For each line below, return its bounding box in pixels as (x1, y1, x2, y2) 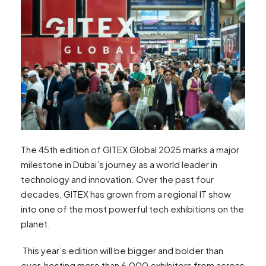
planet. (21, 218, 50, 230)
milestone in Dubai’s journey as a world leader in (21, 159, 217, 170)
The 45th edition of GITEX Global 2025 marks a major (21, 144, 239, 156)
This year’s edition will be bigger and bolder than (21, 245, 223, 256)
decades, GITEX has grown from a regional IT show (21, 188, 231, 200)
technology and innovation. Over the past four (21, 173, 214, 185)
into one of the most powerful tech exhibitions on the (21, 203, 244, 215)
